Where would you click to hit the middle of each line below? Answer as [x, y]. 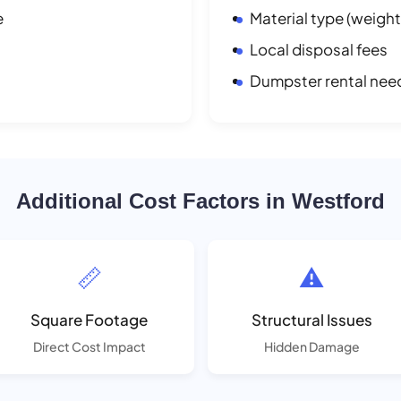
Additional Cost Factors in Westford [200, 200]
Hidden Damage [311, 346]
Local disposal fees [319, 49]
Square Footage [90, 319]
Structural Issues [311, 319]
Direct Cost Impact [89, 346]
